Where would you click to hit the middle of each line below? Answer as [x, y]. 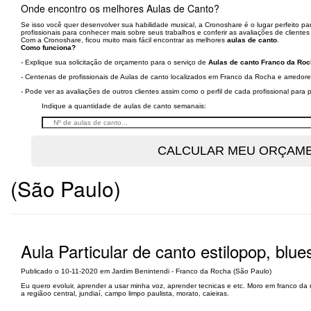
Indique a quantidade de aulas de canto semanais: [124, 106]
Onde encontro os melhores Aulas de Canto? [120, 8]
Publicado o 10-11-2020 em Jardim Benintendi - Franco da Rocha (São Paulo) [146, 271]
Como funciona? [48, 48]
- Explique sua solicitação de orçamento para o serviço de [115, 62]
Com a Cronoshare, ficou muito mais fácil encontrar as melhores [124, 40]
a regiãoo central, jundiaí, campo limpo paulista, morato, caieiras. [125, 293]
